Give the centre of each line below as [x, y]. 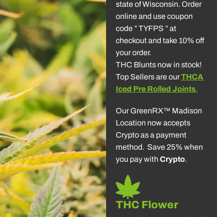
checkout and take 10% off [160, 40]
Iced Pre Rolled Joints [155, 89]
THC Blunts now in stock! [159, 64]
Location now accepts [153, 123]
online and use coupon [154, 16]
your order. [135, 52]
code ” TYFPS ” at [146, 28]
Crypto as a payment [151, 135]
